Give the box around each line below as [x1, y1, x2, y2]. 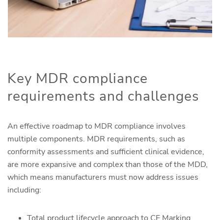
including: [7, 184, 41, 195]
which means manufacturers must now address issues [7, 171, 198, 183]
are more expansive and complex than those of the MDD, [7, 159, 208, 170]
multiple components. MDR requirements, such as [7, 133, 185, 144]
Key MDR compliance [7, 69, 148, 88]
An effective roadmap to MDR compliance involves [7, 120, 186, 132]
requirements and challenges [7, 86, 199, 106]
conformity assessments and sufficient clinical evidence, [7, 146, 204, 157]
